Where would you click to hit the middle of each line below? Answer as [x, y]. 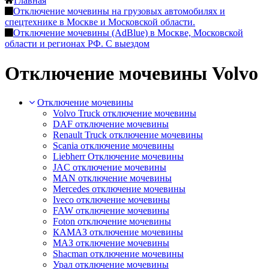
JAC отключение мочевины [110, 168]
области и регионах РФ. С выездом [77, 44]
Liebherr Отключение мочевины [118, 157]
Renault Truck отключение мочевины [128, 135]
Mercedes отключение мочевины [119, 189]
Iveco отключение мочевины [111, 200]
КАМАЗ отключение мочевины [118, 232]
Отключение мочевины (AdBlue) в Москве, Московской [128, 33]
